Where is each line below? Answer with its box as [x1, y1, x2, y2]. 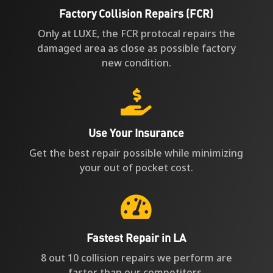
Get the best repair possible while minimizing [29, 146, 244, 160]
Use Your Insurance [88, 126, 185, 140]
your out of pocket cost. [79, 160, 193, 174]
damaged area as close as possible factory [37, 41, 236, 55]
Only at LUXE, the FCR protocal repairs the [37, 26, 235, 40]
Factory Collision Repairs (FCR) [59, 6, 214, 20]
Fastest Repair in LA [87, 230, 186, 244]
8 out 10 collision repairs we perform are [40, 250, 232, 264]
